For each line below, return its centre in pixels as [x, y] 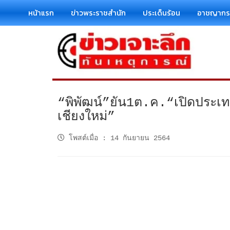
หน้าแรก [41, 13]
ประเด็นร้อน [161, 13]
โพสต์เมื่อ [83, 138]
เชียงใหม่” [86, 117]
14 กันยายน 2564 [140, 138]
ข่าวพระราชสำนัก [98, 13]
